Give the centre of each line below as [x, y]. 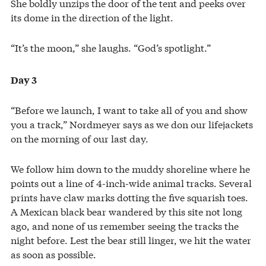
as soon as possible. [53, 254]
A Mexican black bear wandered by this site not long [126, 211]
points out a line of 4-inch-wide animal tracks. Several [131, 182]
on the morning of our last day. [80, 138]
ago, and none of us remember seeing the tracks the [125, 225]
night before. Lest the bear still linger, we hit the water [131, 239]
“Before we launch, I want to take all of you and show [129, 109]
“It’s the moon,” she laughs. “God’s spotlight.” [111, 47]
